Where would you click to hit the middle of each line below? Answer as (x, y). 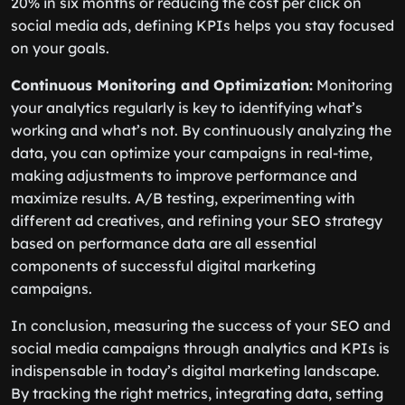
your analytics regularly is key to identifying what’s (187, 108)
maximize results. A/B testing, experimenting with (183, 198)
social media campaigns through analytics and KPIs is (200, 348)
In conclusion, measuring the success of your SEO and (201, 325)
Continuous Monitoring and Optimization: (162, 85)
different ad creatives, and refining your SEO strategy (197, 221)
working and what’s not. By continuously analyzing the (201, 130)
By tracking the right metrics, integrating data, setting (197, 393)
